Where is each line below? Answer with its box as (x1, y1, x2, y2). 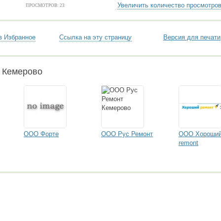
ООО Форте (24, 130, 59, 138)
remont (179, 139, 198, 147)
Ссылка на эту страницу (59, 34, 132, 41)
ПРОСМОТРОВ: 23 (25, 3, 65, 8)
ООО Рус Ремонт (101, 130, 153, 138)
